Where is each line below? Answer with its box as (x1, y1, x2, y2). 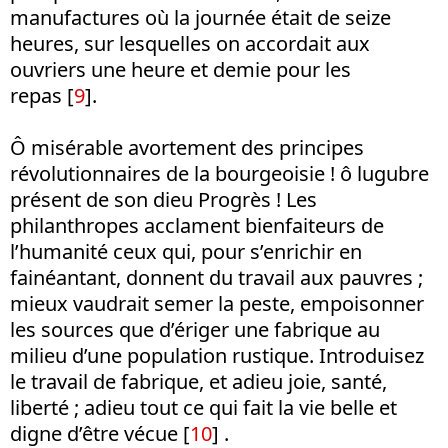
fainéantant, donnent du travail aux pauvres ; (10, 264, 423, 291)
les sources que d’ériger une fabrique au (10, 316, 380, 343)
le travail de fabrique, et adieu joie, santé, (10, 368, 387, 395)
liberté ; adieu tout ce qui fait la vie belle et (10, 394, 397, 421)
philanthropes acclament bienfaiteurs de (10, 212, 384, 239)
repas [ (10, 82, 74, 109)
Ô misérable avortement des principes (10, 134, 364, 161)
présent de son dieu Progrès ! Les (10, 186, 317, 213)
